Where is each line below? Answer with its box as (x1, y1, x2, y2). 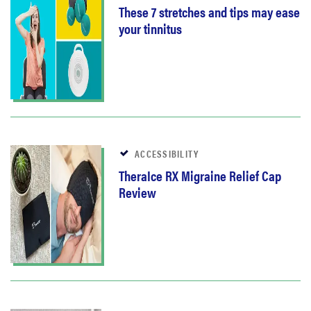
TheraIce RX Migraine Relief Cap (119, 165, 281, 186)
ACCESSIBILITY (135, 146, 199, 161)
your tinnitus (119, 18, 182, 39)
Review (119, 182, 156, 203)
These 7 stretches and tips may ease (119, 1, 300, 22)
